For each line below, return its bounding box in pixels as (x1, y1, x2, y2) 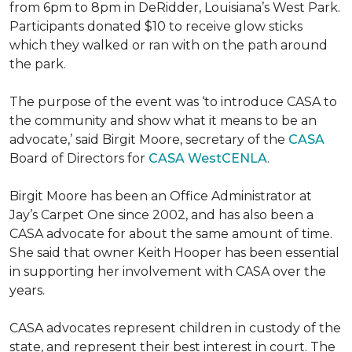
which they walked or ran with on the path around (9, 38, 328, 53)
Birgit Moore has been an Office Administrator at (9, 189, 312, 203)
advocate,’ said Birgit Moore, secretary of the (9, 132, 288, 147)
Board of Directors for (9, 151, 148, 166)
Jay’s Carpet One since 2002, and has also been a (9, 207, 313, 222)
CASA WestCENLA (148, 151, 267, 166)
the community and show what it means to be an (9, 113, 317, 128)
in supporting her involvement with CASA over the (9, 264, 326, 279)
